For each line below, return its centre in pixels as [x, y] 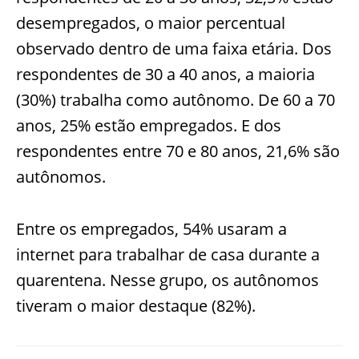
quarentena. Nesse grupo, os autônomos [167, 280]
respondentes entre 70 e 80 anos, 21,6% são [178, 151]
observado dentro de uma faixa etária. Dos [174, 48]
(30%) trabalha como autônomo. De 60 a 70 [175, 99]
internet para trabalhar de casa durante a [168, 254]
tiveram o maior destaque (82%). [136, 305]
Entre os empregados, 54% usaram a [151, 228]
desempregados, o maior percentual [151, 22]
